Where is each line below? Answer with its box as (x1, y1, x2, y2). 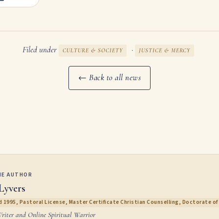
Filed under (22, 44, 59, 55)
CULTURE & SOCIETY (62, 46, 123, 54)
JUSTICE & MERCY (138, 46, 190, 54)
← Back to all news (78, 72, 141, 83)
